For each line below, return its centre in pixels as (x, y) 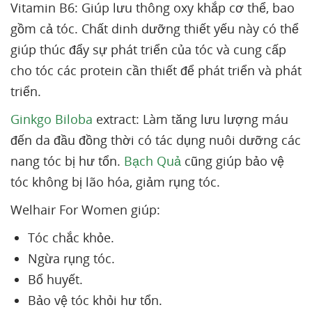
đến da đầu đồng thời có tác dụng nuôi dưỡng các (156, 140)
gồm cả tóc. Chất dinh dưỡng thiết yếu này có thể (155, 29)
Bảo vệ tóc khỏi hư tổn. (95, 300)
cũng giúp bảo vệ (233, 161)
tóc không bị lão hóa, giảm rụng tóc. (115, 182)
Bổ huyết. (55, 279)
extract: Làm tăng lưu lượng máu (190, 119)
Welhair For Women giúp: (85, 210)
